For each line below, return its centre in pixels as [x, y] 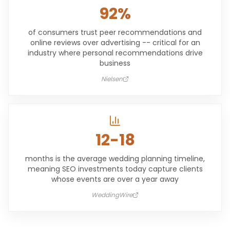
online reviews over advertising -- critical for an [115, 43]
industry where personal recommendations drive [115, 53]
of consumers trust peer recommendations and [115, 32]
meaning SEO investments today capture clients [115, 169]
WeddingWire [112, 195]
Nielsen [112, 79]
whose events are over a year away [115, 179]
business [115, 63]
